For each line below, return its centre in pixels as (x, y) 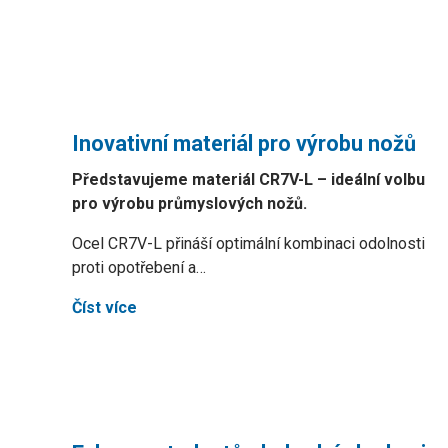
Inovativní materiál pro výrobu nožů (244, 143)
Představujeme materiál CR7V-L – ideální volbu (248, 179)
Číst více (104, 307)
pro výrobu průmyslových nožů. (189, 203)
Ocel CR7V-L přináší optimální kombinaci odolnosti (248, 243)
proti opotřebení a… (139, 267)
